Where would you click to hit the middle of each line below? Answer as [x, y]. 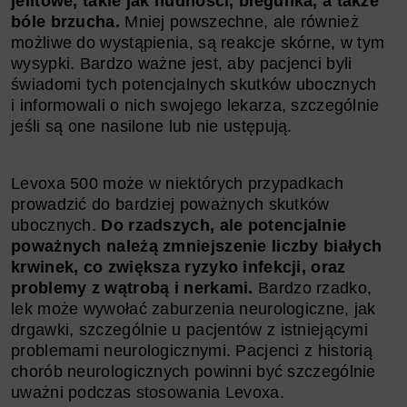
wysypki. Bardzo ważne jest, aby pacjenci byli [182, 63]
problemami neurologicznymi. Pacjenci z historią [192, 350]
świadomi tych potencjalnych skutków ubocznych [194, 84]
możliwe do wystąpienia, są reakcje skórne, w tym [198, 42]
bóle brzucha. [68, 21]
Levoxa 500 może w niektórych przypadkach [177, 183]
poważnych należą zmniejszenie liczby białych [197, 246]
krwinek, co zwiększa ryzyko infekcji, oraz [179, 267]
